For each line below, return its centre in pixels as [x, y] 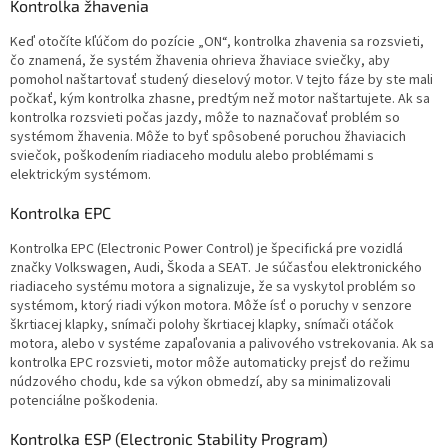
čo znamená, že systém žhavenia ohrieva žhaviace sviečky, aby [200, 61]
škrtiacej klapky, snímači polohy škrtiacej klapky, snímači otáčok [202, 325]
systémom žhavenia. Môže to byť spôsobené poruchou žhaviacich [208, 137]
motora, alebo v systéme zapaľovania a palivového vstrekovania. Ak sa [222, 344]
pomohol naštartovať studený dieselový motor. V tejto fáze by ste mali [221, 80]
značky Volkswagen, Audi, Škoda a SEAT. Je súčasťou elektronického [216, 268]
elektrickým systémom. [80, 175]
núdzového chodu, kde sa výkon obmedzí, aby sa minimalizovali [200, 382]
